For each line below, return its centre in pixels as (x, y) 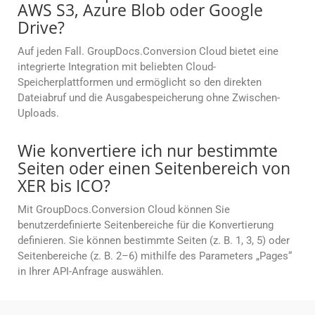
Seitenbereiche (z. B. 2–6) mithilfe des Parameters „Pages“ (155, 256)
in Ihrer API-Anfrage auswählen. (91, 272)
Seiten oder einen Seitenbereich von (154, 168)
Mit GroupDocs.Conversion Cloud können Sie (124, 210)
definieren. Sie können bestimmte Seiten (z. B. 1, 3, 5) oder (154, 241)
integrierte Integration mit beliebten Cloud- (117, 67)
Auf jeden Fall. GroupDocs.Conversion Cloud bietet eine (148, 52)
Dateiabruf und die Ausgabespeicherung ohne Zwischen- (149, 98)
